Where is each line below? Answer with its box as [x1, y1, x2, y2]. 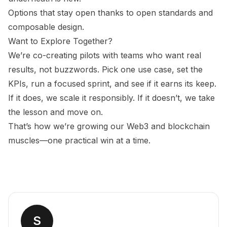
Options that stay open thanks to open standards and [8, 8, 213, 18]
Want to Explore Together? [8, 36, 112, 47]
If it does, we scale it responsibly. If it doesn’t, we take [8, 93, 215, 103]
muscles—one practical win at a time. [8, 135, 150, 146]
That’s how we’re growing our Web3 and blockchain [8, 121, 210, 132]
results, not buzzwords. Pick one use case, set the [8, 64, 203, 75]
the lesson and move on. [8, 107, 103, 118]
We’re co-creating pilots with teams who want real [8, 50, 201, 61]
